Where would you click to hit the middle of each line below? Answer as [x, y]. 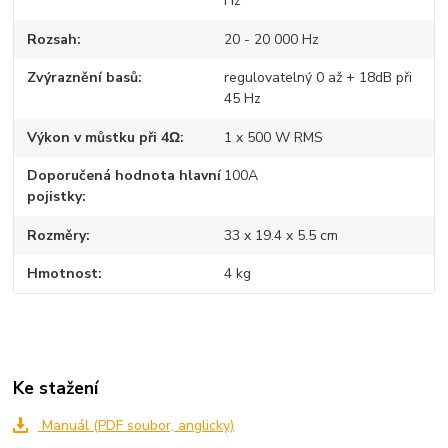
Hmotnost [63, 274]
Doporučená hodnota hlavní [124, 176]
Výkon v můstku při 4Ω [104, 137]
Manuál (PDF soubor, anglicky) [135, 426]
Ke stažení [56, 388]
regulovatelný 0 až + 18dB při [317, 78]
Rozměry [57, 235]
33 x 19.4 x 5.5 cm [280, 235]
